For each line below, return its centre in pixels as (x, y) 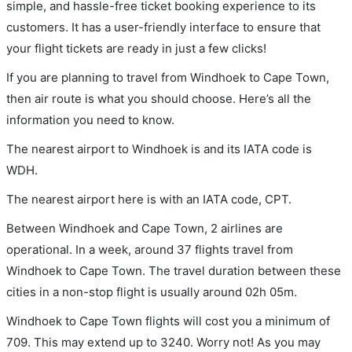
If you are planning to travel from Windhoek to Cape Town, (168, 77)
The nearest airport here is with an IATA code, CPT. (149, 199)
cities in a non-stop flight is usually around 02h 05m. (152, 292)
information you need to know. (90, 120)
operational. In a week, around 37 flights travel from (150, 249)
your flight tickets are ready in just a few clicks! (136, 48)
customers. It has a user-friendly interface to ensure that (163, 27)
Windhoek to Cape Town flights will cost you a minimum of (168, 321)
